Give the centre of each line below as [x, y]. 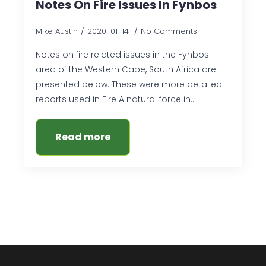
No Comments [169, 31]
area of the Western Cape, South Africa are [126, 69]
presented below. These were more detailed [129, 84]
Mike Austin [57, 31]
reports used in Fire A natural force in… [116, 99]
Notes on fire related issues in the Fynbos [122, 54]
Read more [83, 137]
